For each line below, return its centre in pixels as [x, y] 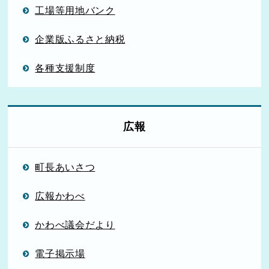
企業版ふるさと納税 [80, 39]
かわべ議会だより [75, 224]
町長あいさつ [65, 167]
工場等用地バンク [75, 10]
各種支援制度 [65, 68]
